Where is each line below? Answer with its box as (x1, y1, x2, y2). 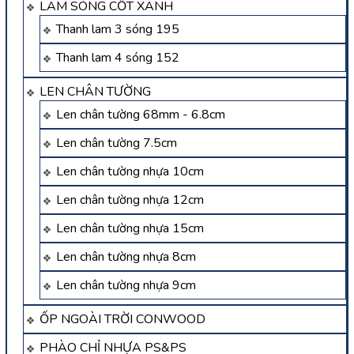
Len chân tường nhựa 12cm (56, 191, 204, 209)
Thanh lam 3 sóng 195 (56, 21, 179, 39)
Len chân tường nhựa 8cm (56, 248, 196, 266)
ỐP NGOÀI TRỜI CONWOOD (40, 311, 205, 329)
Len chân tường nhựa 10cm (56, 163, 204, 181)
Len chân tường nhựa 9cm (56, 277, 196, 295)
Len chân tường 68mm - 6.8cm (56, 106, 225, 124)
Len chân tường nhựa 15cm (56, 220, 204, 238)
